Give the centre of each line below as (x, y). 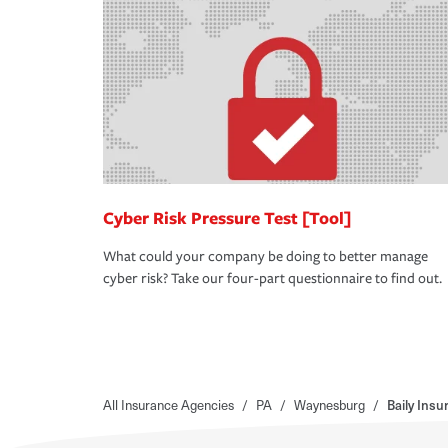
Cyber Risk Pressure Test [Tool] (227, 218)
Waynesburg (329, 405)
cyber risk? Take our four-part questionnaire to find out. (272, 279)
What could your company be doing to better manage (265, 257)
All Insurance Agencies (168, 405)
